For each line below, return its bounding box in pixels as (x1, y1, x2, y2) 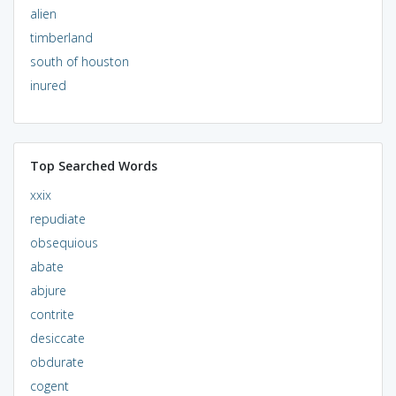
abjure (29, 281, 66, 299)
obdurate (29, 353, 84, 370)
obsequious (29, 233, 98, 251)
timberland (29, 28, 93, 46)
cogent (29, 377, 69, 394)
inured (29, 76, 66, 94)
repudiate (29, 209, 86, 227)
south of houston (29, 52, 129, 70)
